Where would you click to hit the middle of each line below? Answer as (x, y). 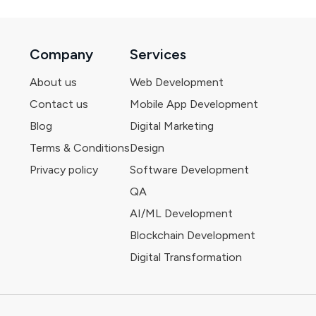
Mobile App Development (194, 104)
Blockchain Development (193, 235)
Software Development (189, 169)
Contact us (59, 104)
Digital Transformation (186, 257)
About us (53, 82)
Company (61, 54)
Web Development (177, 82)
